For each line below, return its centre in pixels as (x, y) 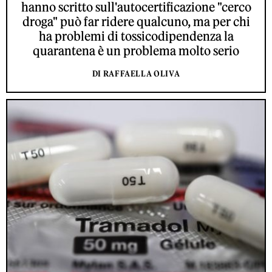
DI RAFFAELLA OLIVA (136, 73)
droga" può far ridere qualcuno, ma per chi (136, 21)
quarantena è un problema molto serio (136, 50)
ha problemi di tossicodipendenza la (136, 36)
